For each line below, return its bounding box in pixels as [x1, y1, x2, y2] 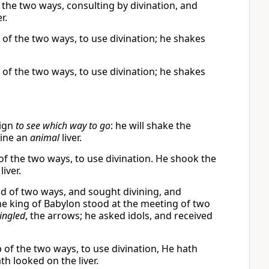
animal [30, 131, 59, 144]
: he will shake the [110, 119, 191, 132]
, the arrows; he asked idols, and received [25, 209, 213, 222]
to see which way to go [16, 119, 110, 132]
